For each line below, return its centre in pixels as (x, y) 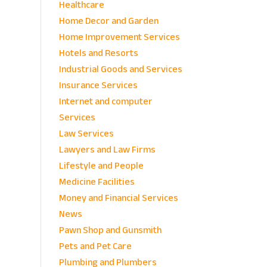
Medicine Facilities (97, 182)
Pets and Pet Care (95, 246)
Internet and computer (105, 102)
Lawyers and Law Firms (107, 150)
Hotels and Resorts (98, 53)
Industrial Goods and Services (120, 69)
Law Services (86, 134)
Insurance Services (98, 86)
